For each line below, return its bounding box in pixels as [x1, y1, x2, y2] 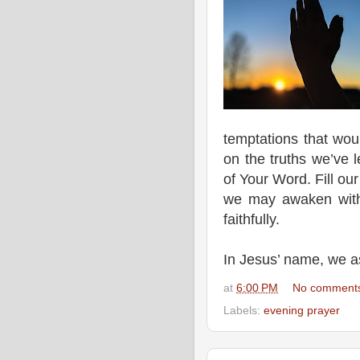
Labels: [223, 304, 264, 317]
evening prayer [264, 304, 340, 317]
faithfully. [223, 211, 280, 227]
